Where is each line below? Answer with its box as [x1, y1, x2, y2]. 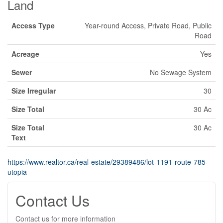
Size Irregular [11, 85, 56, 96]
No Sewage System [150, 67, 212, 77]
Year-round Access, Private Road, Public [85, 20, 212, 30]
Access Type [11, 20, 55, 30]
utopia [7, 166, 27, 177]
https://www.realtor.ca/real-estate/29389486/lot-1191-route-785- [7, 156, 208, 167]
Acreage [11, 48, 39, 59]
